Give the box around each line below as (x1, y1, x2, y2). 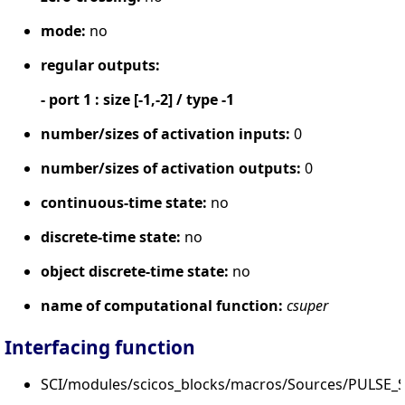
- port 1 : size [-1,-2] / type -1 (41, 89, 234, 109)
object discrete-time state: (41, 260, 229, 281)
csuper (287, 295, 328, 316)
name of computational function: (41, 295, 283, 316)
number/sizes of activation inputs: (41, 123, 290, 144)
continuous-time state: (41, 192, 207, 212)
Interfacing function (5, 334, 195, 360)
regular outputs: (41, 54, 160, 75)
